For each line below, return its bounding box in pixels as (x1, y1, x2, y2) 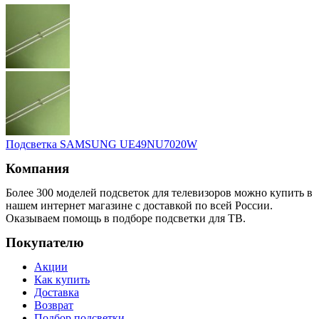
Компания (6, 161, 69, 177)
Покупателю (6, 235, 84, 251)
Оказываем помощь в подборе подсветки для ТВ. (6, 212, 246, 225)
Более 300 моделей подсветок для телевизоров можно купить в (6, 187, 313, 199)
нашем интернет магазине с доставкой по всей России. (6, 199, 273, 212)
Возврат (34, 299, 73, 312)
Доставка (34, 286, 79, 299)
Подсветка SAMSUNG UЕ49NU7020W (6, 138, 197, 151)
